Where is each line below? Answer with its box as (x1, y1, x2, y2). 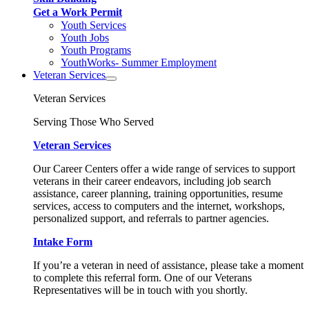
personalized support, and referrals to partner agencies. (33, 212, 269, 224)
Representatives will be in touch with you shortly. (33, 284, 248, 296)
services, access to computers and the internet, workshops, (33, 200, 285, 212)
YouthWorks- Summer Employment (61, 57, 217, 68)
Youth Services (61, 19, 126, 31)
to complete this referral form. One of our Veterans (33, 272, 252, 283)
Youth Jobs (61, 32, 109, 43)
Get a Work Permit (33, 6, 122, 18)
